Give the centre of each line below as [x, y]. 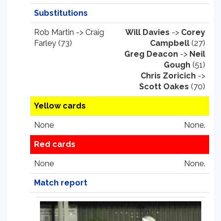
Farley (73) [53, 43]
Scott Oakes [164, 87]
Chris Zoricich [168, 76]
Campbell [170, 43]
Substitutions [61, 13]
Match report [61, 183]
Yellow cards [60, 106]
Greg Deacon [151, 54]
